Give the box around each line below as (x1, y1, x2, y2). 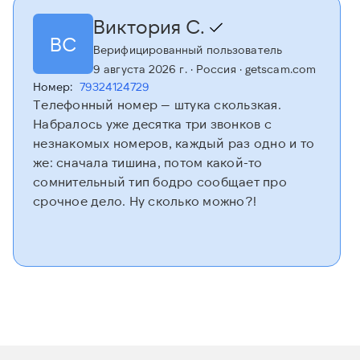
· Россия (186, 62, 236, 76)
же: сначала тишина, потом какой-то (33, 154, 263, 170)
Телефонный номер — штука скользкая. (33, 96, 281, 112)
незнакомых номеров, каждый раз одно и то (33, 135, 314, 151)
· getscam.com (235, 62, 317, 76)
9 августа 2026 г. (93, 62, 187, 76)
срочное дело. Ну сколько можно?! (33, 193, 256, 209)
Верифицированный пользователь (93, 43, 282, 57)
